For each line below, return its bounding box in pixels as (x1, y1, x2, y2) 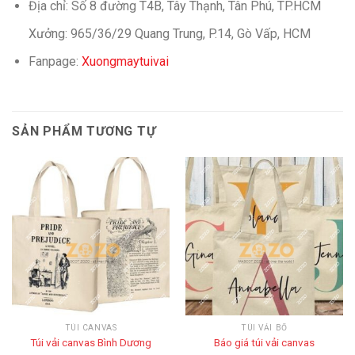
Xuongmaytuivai (81, 53, 169, 69)
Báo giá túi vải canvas (214, 335, 315, 349)
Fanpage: (28, 53, 82, 69)
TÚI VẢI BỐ (241, 323, 288, 333)
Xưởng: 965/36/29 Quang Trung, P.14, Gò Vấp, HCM (28, 25, 311, 41)
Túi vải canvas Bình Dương (30, 335, 151, 349)
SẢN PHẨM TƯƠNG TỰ (12, 124, 156, 139)
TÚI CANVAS (64, 323, 117, 333)
